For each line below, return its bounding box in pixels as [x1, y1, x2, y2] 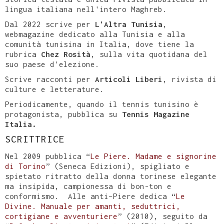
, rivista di [162, 74, 216, 83]
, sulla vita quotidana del [90, 49, 207, 58]
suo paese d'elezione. [5, 59, 99, 68]
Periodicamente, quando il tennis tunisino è [5, 99, 198, 108]
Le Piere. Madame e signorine [90, 151, 216, 160]
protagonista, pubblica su [5, 109, 117, 118]
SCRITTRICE [5, 133, 65, 144]
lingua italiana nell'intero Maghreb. [5, 4, 171, 13]
